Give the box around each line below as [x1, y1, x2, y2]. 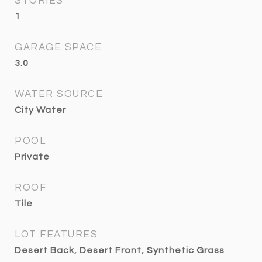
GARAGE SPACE [15, 42, 102, 53]
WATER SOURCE [15, 89, 103, 99]
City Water [15, 105, 66, 115]
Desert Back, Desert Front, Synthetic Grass [15, 246, 225, 255]
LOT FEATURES [15, 229, 98, 240]
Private [15, 152, 50, 161]
